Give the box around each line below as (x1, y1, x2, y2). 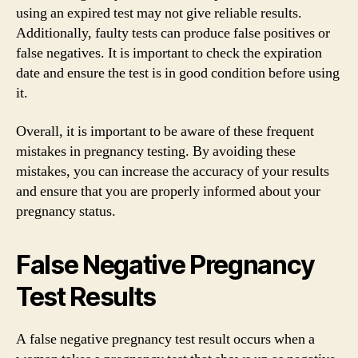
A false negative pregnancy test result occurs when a (16, 329, 315, 348)
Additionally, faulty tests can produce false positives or (16, 24, 330, 42)
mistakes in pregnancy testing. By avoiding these (16, 141, 296, 161)
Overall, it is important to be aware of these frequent (16, 121, 314, 141)
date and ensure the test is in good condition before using (16, 64, 340, 82)
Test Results (16, 280, 157, 312)
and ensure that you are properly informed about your (16, 181, 320, 201)
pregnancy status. (16, 201, 116, 221)
